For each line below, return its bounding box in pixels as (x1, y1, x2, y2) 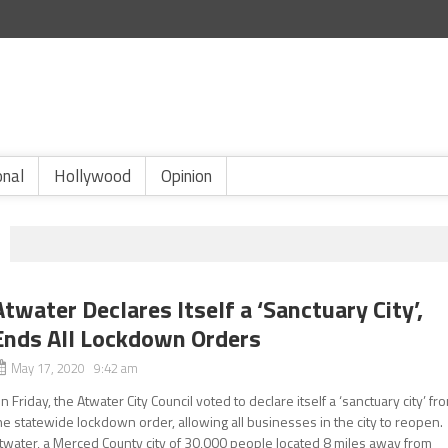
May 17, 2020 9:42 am (11, 358, 139, 378)
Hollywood (54, 163, 131, 189)
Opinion (161, 163, 212, 189)
